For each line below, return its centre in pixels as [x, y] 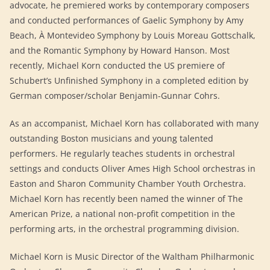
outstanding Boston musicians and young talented [111, 138]
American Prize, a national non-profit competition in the [122, 214]
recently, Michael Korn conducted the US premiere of [117, 65]
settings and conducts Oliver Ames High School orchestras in [133, 168]
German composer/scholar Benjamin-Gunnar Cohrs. [115, 96]
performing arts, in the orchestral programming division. [124, 229]
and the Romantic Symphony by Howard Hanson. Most [120, 50]
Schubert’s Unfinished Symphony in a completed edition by [129, 80]
